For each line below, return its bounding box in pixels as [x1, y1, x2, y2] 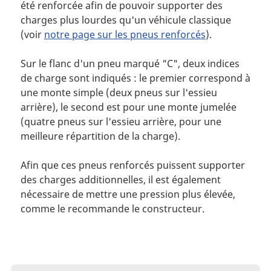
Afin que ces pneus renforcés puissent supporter [20, 158, 245, 172]
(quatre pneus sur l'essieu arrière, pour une [20, 114, 221, 128]
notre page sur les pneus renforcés [44, 27, 206, 41]
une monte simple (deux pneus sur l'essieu [20, 85, 217, 99]
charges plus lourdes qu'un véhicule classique [20, 13, 231, 27]
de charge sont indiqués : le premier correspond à [20, 71, 250, 85]
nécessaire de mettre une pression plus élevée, [20, 187, 235, 201]
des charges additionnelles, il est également [20, 172, 221, 186]
